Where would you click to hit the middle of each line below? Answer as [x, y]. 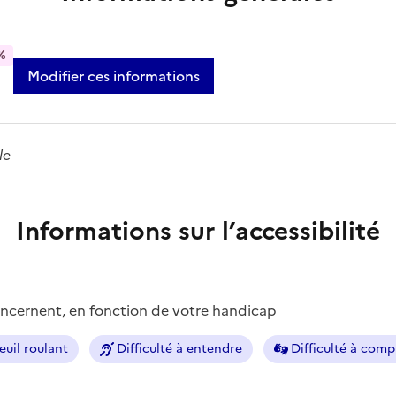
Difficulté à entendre [179, 348]
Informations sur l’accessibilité [198, 230]
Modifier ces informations [114, 76]
